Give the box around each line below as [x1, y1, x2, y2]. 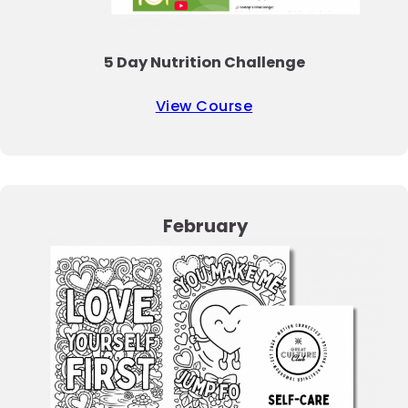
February [162, 213, 248, 240]
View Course [155, 96, 253, 117]
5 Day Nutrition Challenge [103, 51, 305, 73]
